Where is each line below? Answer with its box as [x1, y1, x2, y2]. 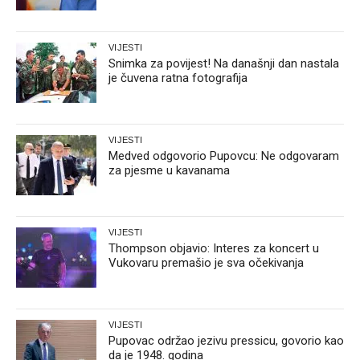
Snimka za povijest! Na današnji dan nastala [108, 55, 339, 71]
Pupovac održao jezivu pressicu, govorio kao [108, 333, 344, 348]
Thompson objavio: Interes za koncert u [108, 240, 319, 256]
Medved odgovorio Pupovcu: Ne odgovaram [108, 148, 339, 163]
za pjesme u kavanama [108, 162, 230, 178]
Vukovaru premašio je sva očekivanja [108, 255, 304, 270]
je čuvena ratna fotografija [108, 70, 247, 85]
